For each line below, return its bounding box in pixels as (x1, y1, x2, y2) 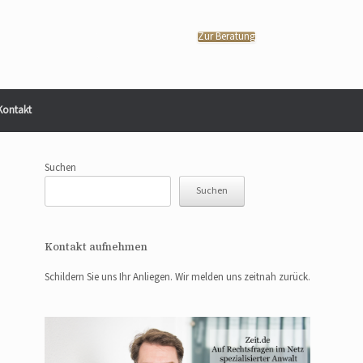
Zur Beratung (198, 29, 255, 45)
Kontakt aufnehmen (45, 240, 148, 254)
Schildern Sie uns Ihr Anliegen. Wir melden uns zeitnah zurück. (45, 270, 311, 284)
